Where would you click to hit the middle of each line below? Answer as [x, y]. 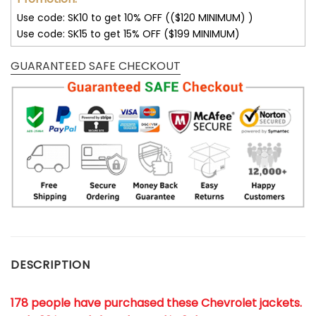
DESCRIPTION [50, 265]
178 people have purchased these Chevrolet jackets [155, 303]
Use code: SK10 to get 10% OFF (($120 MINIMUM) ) [135, 18]
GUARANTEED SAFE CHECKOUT [96, 66]
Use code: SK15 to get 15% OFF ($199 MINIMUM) [128, 34]
